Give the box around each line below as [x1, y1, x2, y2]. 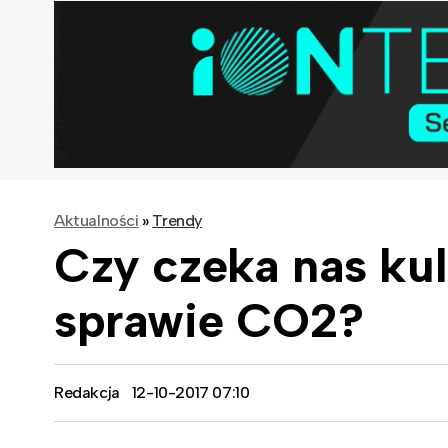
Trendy [152, 210, 203, 230]
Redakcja [54, 382, 120, 402]
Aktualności [54, 210, 139, 230]
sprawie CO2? [54, 290, 364, 349]
